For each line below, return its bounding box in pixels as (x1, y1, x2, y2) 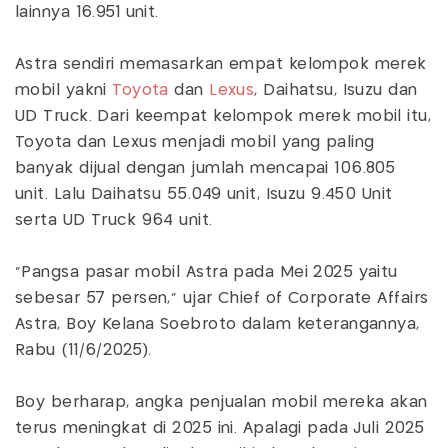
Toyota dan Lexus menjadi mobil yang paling (15, 135, 375, 150)
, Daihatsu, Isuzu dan (254, 83, 418, 98)
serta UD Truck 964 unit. (15, 213, 213, 228)
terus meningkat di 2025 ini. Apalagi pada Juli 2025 (15, 421, 425, 436)
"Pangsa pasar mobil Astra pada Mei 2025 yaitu (15, 265, 398, 280)
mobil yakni (15, 83, 113, 98)
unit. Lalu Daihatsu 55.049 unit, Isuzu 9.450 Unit (15, 187, 393, 202)
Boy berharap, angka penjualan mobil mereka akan (15, 395, 428, 410)
